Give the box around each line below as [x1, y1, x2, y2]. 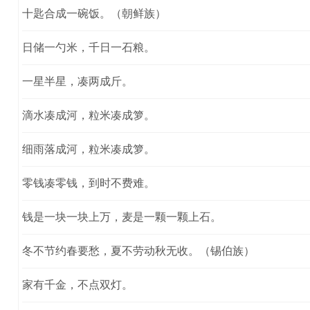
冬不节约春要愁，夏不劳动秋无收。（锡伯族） [21, 244, 255, 257]
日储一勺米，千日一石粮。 [21, 41, 155, 53]
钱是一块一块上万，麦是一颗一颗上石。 [21, 210, 221, 223]
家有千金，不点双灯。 [21, 278, 133, 291]
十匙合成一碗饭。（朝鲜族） [21, 7, 166, 19]
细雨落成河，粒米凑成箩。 [21, 143, 155, 155]
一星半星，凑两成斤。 [21, 75, 133, 87]
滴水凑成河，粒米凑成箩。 [21, 109, 155, 121]
